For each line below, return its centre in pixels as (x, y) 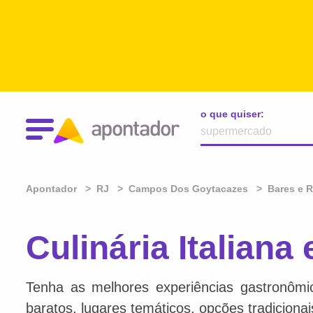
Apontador (53, 189)
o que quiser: (232, 114)
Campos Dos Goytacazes (188, 189)
